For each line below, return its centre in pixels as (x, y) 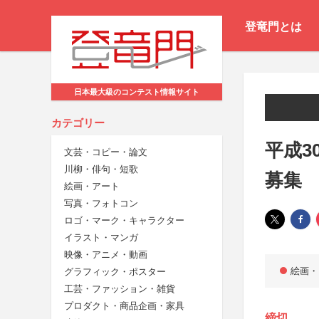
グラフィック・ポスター (115, 272)
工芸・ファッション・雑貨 (120, 289)
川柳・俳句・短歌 (101, 169)
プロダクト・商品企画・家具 (124, 306)
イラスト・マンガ (101, 238)
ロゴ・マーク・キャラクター (124, 221)
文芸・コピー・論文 (106, 152)
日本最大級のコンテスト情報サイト (137, 92)
